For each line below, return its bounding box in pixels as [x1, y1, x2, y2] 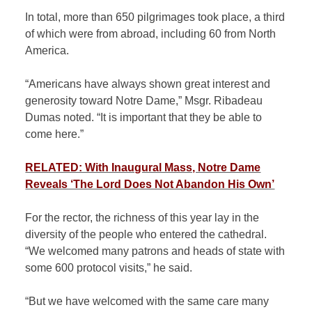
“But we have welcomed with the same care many [25, 295, 270, 307]
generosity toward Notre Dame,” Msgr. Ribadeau [25, 94, 263, 107]
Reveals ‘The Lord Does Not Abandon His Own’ [25, 178, 275, 190]
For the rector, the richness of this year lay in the [25, 211, 260, 224]
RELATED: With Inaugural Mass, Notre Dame [25, 161, 261, 173]
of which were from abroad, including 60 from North [25, 27, 276, 40]
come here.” [25, 127, 84, 140]
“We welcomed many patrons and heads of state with [25, 244, 286, 257]
